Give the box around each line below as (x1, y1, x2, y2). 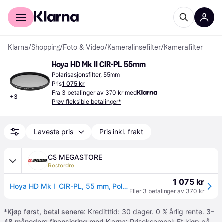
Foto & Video (63, 43, 104, 52)
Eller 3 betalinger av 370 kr (129, 187, 204, 195)
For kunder (8, 3, 41, 11)
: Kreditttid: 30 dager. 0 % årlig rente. (84, 207, 206, 216)
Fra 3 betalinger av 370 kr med (52, 89, 137, 96)
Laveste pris (34, 127, 73, 136)
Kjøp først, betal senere (7, 207, 84, 216)
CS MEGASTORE (48, 153, 102, 161)
